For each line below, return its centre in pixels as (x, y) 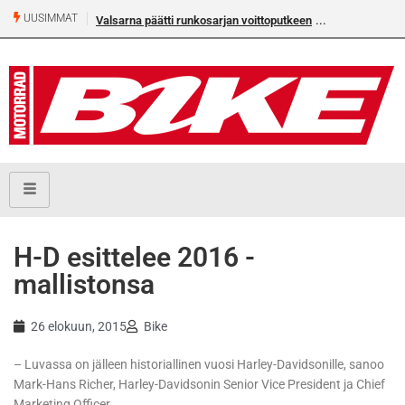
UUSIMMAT (49, 19)
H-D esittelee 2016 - (134, 258)
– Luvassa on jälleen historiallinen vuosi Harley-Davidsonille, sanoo (199, 365)
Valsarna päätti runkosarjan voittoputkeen (204, 20)
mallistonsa (84, 285)
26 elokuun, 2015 (79, 327)
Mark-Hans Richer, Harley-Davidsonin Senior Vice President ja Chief (199, 385)
